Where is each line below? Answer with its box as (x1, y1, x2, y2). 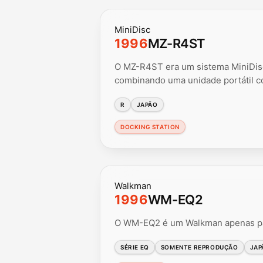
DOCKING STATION (120, 123, 180, 130)
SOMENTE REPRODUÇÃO (160, 243, 238, 251)
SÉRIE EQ (120, 243, 149, 251)
